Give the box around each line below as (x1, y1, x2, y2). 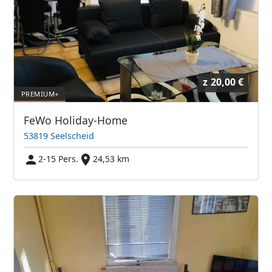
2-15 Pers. (38, 152, 79, 165)
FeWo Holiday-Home (24, 112, 128, 127)
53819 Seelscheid (24, 129, 95, 141)
